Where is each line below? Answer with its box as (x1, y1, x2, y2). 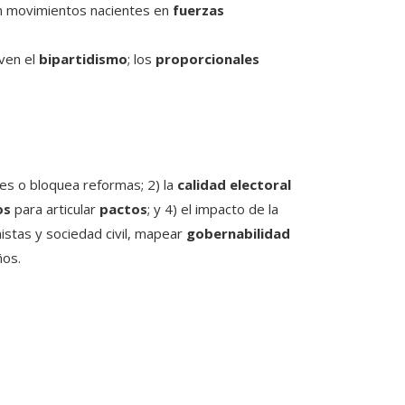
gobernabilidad (186, 224, 290, 243)
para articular (11, 200, 99, 219)
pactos (99, 200, 147, 219)
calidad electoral (177, 175, 291, 194)
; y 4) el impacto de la (147, 200, 278, 219)
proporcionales (155, 50, 259, 69)
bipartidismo (39, 50, 127, 69)
